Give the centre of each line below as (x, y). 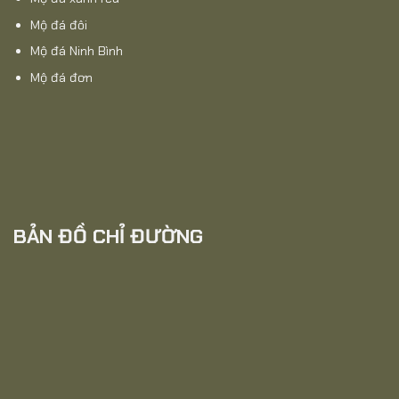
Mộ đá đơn (61, 78)
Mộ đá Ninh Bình (76, 51)
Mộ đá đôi (58, 24)
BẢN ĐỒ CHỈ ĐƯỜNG (108, 236)
